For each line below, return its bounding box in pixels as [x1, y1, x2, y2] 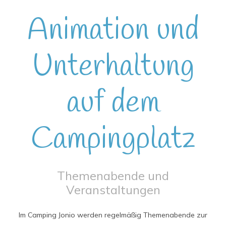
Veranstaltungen [66, 182, 160, 197]
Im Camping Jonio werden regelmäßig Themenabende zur [19, 210, 207, 219]
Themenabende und [57, 168, 169, 183]
